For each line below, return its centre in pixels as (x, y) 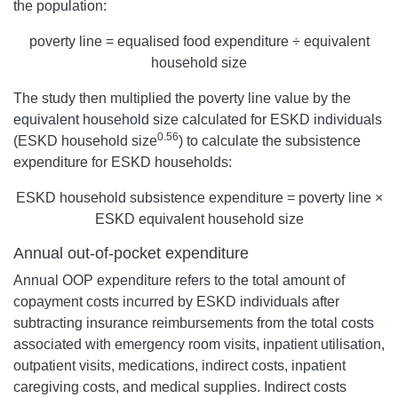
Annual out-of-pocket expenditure (131, 254)
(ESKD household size (85, 141)
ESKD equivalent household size (199, 219)
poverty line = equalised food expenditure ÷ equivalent (199, 42)
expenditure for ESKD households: (123, 163)
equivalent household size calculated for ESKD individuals (198, 120)
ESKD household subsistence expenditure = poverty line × (199, 198)
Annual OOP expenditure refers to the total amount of (179, 281)
